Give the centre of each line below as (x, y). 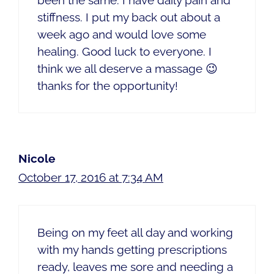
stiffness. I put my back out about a (129, 17)
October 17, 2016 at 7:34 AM (91, 177)
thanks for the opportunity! (108, 85)
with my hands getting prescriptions (132, 250)
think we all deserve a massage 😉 (128, 68)
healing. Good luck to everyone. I (124, 51)
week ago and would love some (122, 34)
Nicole (37, 158)
